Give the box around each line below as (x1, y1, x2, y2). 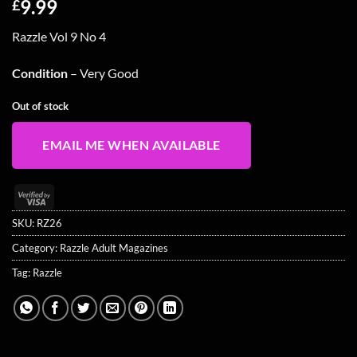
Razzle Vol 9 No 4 (12, 28, 106, 44)
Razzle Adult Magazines (60, 241, 168, 254)
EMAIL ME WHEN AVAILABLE (42, 138, 221, 153)
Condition (12, 65, 68, 80)
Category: (12, 241, 60, 254)
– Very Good (68, 65, 139, 80)
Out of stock (12, 99, 69, 112)
